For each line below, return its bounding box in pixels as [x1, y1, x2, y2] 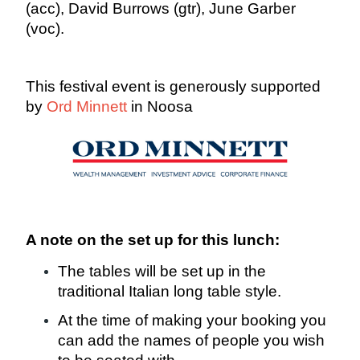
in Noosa [127, 98, 197, 115]
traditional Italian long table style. [58, 283, 285, 300]
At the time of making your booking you [58, 312, 326, 329]
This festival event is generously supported [26, 78, 321, 95]
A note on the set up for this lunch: [26, 231, 280, 248]
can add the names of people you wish [58, 332, 325, 349]
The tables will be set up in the [58, 263, 266, 280]
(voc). [26, 20, 64, 37]
